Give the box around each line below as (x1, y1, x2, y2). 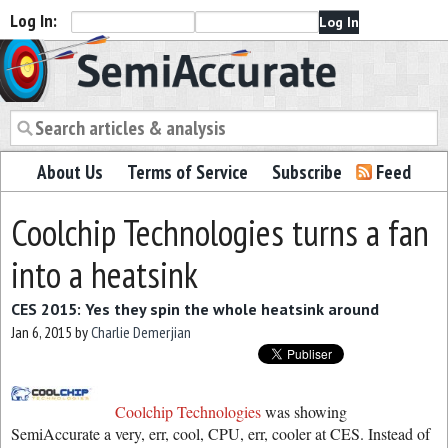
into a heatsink (11, 251, 198, 298)
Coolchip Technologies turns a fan (11, 209, 429, 256)
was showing (261, 401, 347, 422)
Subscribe (272, 160, 342, 184)
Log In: (10, 9, 57, 32)
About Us (37, 160, 103, 184)
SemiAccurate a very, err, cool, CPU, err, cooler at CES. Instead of (11, 423, 430, 444)
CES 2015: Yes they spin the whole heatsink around (11, 299, 379, 319)
